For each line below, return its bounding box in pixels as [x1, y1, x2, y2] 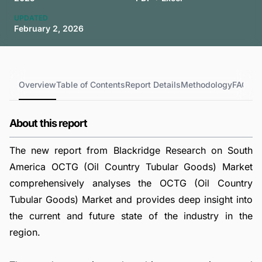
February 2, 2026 [14, 23, 84, 33]
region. [9, 226, 40, 238]
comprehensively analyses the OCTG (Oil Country [9, 177, 253, 189]
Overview [19, 80, 56, 89]
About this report [9, 117, 87, 129]
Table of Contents [56, 80, 125, 89]
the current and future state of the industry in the [9, 210, 253, 222]
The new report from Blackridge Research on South [9, 144, 253, 156]
